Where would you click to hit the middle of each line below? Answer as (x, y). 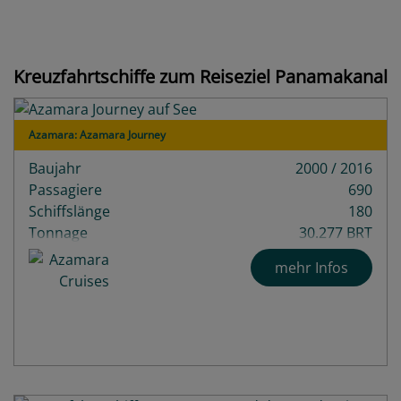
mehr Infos (311, 267)
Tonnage (58, 232)
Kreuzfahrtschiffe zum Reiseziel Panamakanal (200, 76)
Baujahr (55, 168)
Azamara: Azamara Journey (97, 134)
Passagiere (65, 189)
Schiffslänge (69, 211)
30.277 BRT (336, 232)
